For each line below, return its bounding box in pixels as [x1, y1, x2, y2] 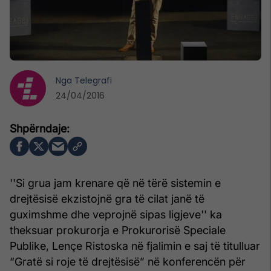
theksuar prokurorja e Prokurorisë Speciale [10, 223, 226, 237]
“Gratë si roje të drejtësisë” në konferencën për [10, 255, 246, 268]
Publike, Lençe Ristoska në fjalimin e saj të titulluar [10, 239, 260, 252]
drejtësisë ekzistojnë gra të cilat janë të [10, 192, 204, 205]
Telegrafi [74, 74, 112, 87]
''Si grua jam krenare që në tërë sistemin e [10, 176, 221, 189]
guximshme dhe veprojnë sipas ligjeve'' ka [10, 207, 222, 221]
